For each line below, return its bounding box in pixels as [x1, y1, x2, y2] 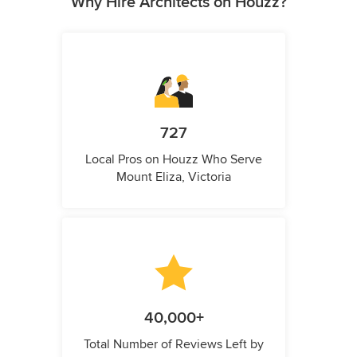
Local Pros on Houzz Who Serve [85, 151, 262, 168]
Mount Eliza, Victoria [116, 169, 231, 186]
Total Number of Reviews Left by [84, 336, 264, 353]
